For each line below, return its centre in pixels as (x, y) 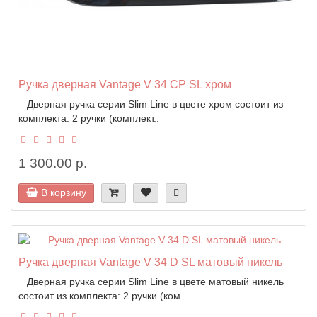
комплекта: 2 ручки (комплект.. (89, 118)
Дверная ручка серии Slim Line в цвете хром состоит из (151, 104)
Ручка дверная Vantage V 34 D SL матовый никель (150, 261)
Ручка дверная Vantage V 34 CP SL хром (125, 84)
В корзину (64, 192)
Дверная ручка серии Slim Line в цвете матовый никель (151, 281)
